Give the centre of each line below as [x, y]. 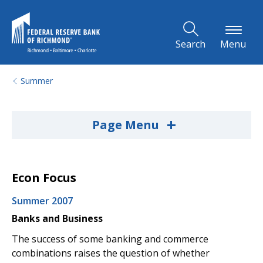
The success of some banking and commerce [110, 239]
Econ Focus [44, 178]
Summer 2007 [42, 201]
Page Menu [127, 125]
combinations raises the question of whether [111, 253]
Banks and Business [57, 218]
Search [190, 44]
